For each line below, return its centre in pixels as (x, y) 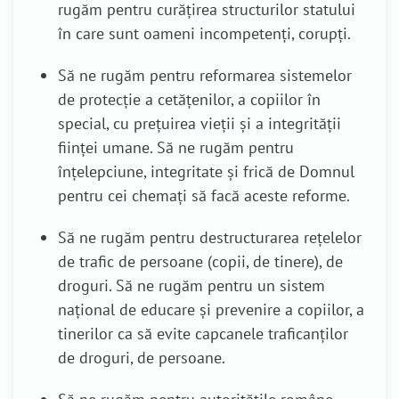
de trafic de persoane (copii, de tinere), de (200, 262)
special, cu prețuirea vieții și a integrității (199, 124)
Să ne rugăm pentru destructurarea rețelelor (210, 238)
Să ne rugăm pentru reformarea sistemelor (205, 76)
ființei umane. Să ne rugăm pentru (176, 148)
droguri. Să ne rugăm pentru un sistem (191, 286)
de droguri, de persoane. (142, 358)
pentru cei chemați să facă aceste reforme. (204, 196)
